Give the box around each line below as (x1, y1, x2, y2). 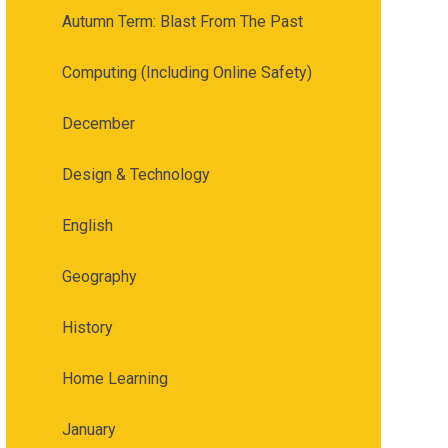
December (61, 114, 135, 133)
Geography (61, 267, 137, 286)
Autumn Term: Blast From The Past (61, 12, 303, 31)
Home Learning (61, 369, 168, 388)
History (61, 318, 113, 337)
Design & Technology (61, 165, 210, 184)
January (61, 420, 116, 439)
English (61, 216, 113, 235)
